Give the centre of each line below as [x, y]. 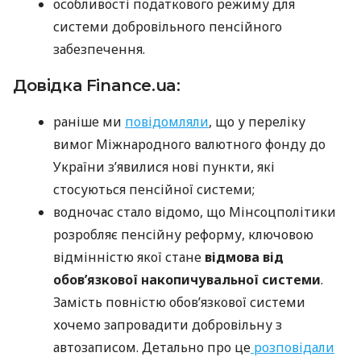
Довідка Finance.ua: [97, 86]
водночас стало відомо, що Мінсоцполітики [195, 212]
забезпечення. [99, 50]
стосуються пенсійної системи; [154, 190]
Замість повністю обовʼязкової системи [179, 303]
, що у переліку [257, 122]
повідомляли [167, 122]
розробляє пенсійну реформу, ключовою [183, 235]
